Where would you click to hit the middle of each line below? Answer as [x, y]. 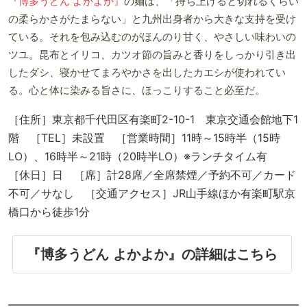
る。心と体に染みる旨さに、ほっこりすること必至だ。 [137, 90]
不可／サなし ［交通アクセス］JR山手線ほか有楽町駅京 [152, 193]
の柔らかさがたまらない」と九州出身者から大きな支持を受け [152, 19]
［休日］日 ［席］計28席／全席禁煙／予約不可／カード [152, 174]
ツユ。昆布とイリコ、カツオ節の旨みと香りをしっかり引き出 [152, 54]
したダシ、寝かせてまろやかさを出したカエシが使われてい [147, 72]
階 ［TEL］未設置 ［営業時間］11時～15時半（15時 [144, 137]
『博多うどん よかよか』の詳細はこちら [152, 254]
